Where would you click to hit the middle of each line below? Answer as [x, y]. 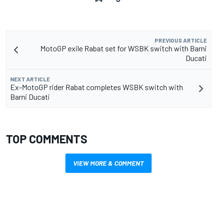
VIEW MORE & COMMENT [108, 163]
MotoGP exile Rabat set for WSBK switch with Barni [124, 48]
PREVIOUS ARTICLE [181, 40]
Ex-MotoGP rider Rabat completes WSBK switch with [97, 87]
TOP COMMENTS [46, 139]
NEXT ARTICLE [30, 79]
